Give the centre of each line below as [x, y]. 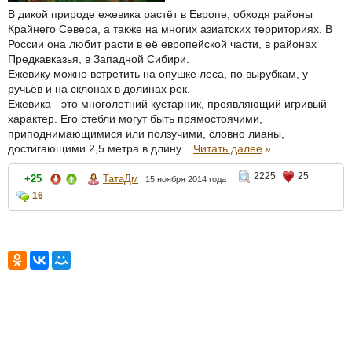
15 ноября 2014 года [186, 179]
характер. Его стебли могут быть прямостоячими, [135, 118]
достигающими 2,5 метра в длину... [101, 148]
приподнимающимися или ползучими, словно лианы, [146, 133]
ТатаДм [121, 179]
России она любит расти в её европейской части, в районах [162, 44]
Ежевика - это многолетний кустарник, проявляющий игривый [167, 103]
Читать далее [228, 148]
